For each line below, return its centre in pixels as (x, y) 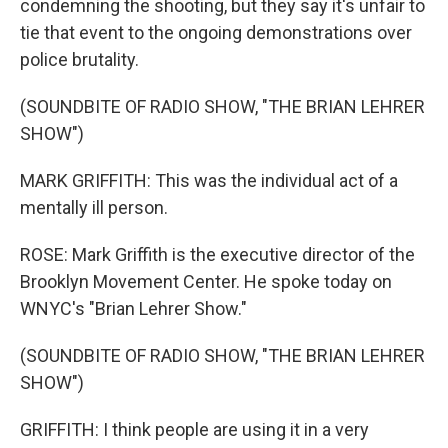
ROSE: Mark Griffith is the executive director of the (217, 254)
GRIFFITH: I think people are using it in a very (194, 429)
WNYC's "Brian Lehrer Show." (133, 308)
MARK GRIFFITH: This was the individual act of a (209, 180)
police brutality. (79, 59)
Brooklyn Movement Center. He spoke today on (206, 281)
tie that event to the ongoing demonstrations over (216, 32)
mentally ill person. (94, 207)
